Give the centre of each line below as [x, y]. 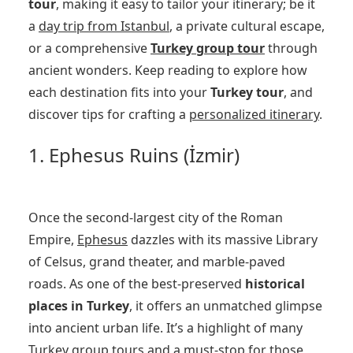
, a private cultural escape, [247, 26]
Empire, [53, 239]
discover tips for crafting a [109, 114]
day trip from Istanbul [104, 26]
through [291, 48]
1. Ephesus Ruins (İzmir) [134, 154]
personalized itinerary [254, 114]
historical [275, 283]
